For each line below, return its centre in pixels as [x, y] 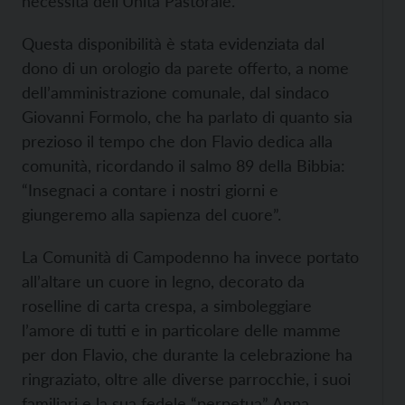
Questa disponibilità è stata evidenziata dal [173, 43]
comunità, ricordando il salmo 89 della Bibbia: [184, 165]
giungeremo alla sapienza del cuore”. [151, 214]
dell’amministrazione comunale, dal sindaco [175, 92]
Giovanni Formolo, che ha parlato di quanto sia [187, 117]
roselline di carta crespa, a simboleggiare [167, 306]
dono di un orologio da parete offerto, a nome [185, 68]
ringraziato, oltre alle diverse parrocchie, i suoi [186, 379]
